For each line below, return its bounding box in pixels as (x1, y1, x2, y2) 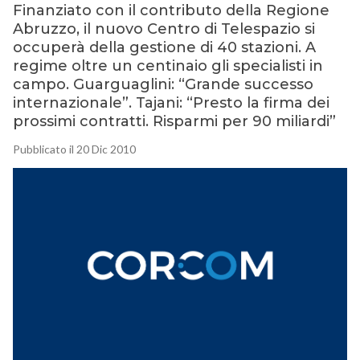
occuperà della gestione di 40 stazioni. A (12, 39, 316, 57)
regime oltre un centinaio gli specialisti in (12, 57, 323, 76)
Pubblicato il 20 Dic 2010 (12, 142, 136, 157)
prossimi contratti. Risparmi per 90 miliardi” (12, 112, 336, 131)
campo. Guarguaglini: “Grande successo (12, 76, 313, 94)
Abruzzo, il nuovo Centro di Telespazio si (12, 20, 315, 39)
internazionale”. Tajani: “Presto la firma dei (12, 94, 329, 112)
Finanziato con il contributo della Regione (12, 2, 329, 20)
